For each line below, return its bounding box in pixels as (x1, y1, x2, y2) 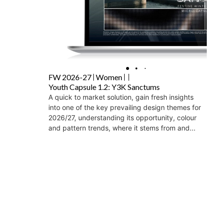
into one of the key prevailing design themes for (48, 103, 201, 112)
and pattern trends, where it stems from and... (48, 124, 196, 132)
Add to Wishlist (151, 157, 195, 165)
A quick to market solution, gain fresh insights (48, 93, 194, 102)
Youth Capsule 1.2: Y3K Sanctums (48, 82, 160, 92)
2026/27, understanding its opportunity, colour (48, 113, 197, 122)
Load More (109, 189, 146, 199)
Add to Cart (76, 159, 111, 167)
